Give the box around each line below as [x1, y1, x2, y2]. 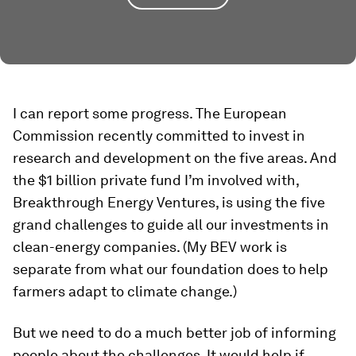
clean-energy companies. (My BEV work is [13, 238, 287, 256]
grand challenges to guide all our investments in [13, 216, 329, 234]
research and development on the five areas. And [13, 149, 337, 167]
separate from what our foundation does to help [13, 261, 328, 278]
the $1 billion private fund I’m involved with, [13, 172, 299, 189]
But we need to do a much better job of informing [13, 324, 336, 342]
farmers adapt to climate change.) [13, 283, 237, 300]
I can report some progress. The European [13, 105, 287, 122]
